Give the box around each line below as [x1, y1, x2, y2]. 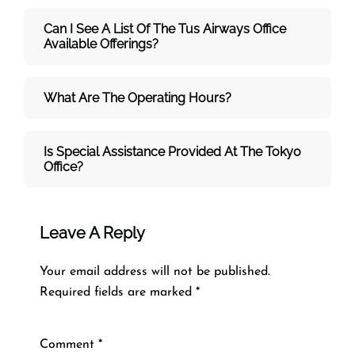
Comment [40, 338, 98, 351]
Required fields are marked [40, 285, 196, 299]
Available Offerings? [44, 36, 158, 52]
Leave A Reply [40, 223, 145, 242]
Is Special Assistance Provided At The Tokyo [44, 143, 301, 159]
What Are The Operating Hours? [44, 90, 231, 105]
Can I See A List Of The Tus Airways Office [44, 21, 286, 36]
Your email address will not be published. [40, 265, 270, 278]
